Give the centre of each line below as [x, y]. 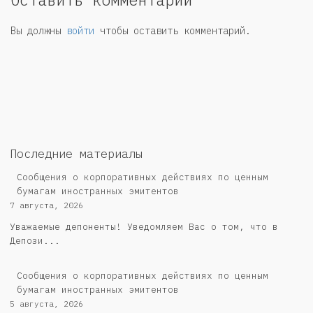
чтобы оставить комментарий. [173, 31]
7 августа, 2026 [46, 206]
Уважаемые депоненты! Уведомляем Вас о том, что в [144, 227]
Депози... [35, 241]
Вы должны [38, 31]
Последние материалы [76, 154]
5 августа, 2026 [46, 304]
